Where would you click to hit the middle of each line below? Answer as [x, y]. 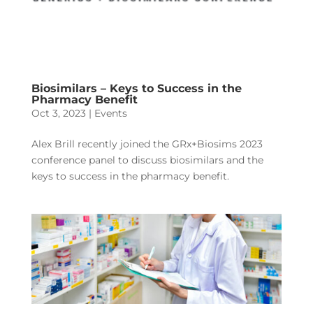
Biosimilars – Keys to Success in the [136, 89]
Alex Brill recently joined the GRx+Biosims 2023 [147, 144]
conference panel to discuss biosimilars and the [147, 160]
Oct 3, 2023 [58, 114]
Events [110, 114]
